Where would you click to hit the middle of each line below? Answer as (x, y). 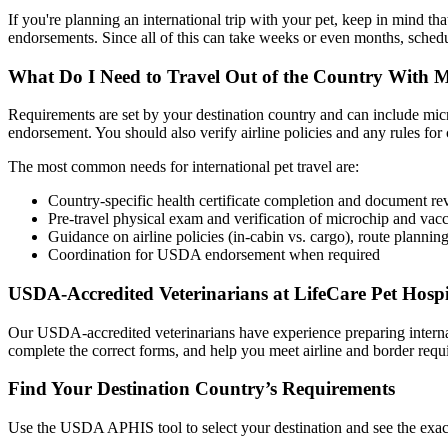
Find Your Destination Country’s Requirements (201, 389)
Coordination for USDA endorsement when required (214, 255)
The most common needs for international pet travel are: (183, 167)
